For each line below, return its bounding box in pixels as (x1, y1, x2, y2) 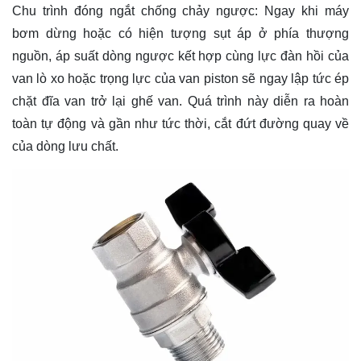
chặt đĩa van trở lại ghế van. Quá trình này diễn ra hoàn (12, 93, 349, 108)
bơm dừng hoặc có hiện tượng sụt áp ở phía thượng (12, 26, 349, 40)
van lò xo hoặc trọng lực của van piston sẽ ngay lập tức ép (12, 71, 349, 85)
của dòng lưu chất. (12, 139, 118, 153)
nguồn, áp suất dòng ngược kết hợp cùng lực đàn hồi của (12, 48, 349, 63)
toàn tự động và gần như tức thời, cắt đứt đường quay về (12, 116, 349, 131)
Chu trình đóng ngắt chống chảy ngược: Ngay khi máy (12, 3, 349, 18)
